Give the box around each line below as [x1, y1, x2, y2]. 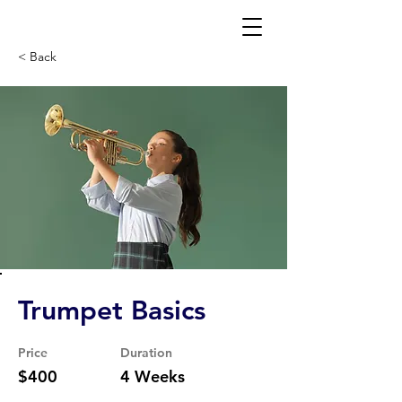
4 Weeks [120, 366, 185, 387]
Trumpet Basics [18, 294, 205, 327]
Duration [120, 345, 172, 361]
